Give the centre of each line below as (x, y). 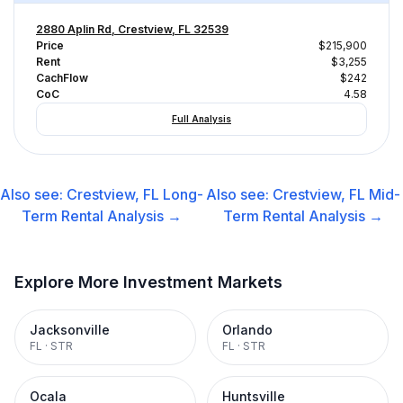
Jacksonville (70, 330)
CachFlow (62, 78)
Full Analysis (201, 119)
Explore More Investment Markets (148, 282)
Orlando (247, 330)
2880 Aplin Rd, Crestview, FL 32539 (132, 29)
